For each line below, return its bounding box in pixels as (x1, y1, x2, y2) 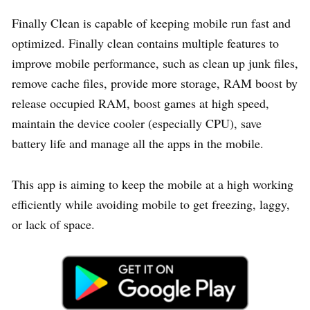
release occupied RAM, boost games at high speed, (12, 94, 269, 111)
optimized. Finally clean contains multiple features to (12, 34, 279, 51)
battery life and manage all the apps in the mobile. (12, 134, 264, 152)
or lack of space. (12, 215, 95, 232)
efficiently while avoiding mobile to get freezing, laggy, (12, 195, 290, 212)
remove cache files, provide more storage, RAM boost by (12, 74, 298, 91)
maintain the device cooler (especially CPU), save (12, 114, 262, 131)
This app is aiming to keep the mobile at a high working (12, 175, 293, 192)
